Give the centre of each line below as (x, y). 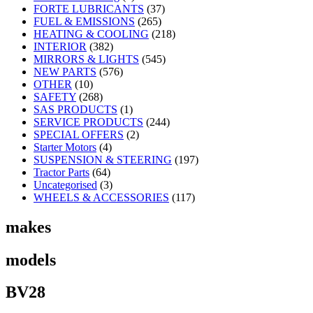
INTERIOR (60, 46)
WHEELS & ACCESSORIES (101, 197)
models (31, 260)
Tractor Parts (61, 172)
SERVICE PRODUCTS (88, 122)
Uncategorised (65, 184)
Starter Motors (65, 147)
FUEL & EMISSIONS (84, 21)
